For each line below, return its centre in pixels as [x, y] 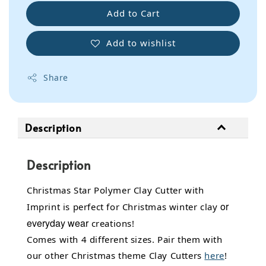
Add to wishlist [141, 42]
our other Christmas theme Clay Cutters [116, 256]
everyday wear [58, 223]
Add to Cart [133, 13]
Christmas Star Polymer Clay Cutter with [115, 190]
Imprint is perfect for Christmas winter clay [124, 207]
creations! [112, 224]
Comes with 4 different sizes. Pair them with [125, 240]
